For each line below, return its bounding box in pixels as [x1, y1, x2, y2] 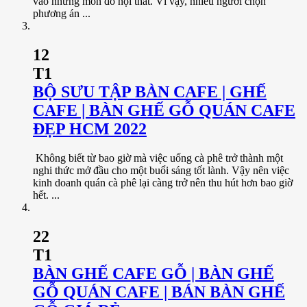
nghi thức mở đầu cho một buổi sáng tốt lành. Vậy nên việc [33, 164, 289, 176]
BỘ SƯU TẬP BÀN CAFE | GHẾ [33, 82, 267, 101]
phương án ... [33, 8, 90, 19]
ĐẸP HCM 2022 [33, 119, 147, 138]
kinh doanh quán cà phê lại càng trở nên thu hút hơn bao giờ [33, 176, 293, 188]
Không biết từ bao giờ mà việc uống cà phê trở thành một [33, 151, 283, 164]
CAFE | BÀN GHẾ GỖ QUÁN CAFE [33, 101, 295, 119]
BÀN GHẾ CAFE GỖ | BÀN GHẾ [33, 264, 274, 282]
